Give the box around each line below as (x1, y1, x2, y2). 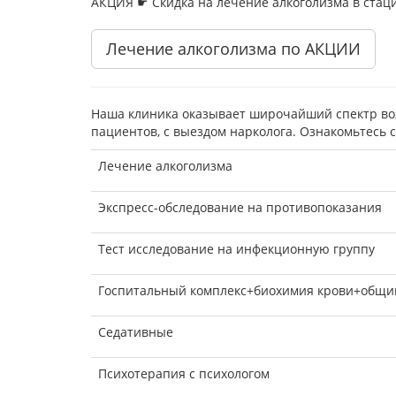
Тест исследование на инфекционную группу (98, 240, 375, 258)
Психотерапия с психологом (98, 365, 270, 383)
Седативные (98, 324, 173, 341)
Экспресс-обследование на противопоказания (98, 199, 382, 217)
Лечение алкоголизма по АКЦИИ (106, 38, 361, 60)
